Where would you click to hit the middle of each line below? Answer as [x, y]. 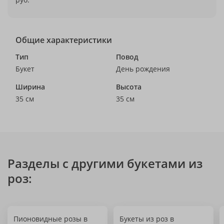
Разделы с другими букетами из [105, 163]
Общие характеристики [64, 40]
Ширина [30, 87]
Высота [129, 87]
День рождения [143, 69]
